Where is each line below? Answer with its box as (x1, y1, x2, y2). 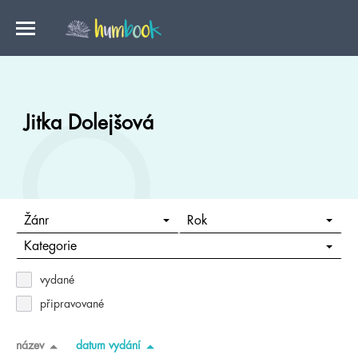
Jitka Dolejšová (24, 113, 153, 133)
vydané (40, 274, 74, 285)
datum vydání (76, 339, 141, 351)
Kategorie (23, 240, 77, 253)
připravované (40, 298, 104, 309)
